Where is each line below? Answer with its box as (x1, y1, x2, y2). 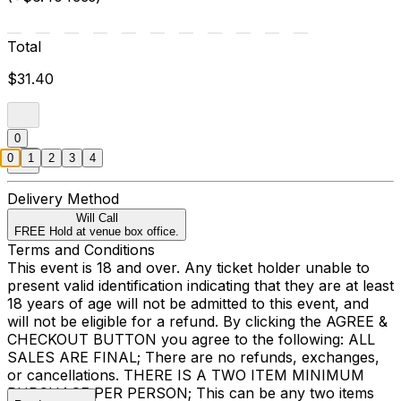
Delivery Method (7, 189, 119, 208)
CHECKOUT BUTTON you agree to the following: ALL (7, 329, 375, 348)
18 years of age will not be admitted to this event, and (7, 294, 369, 312)
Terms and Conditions (7, 240, 155, 259)
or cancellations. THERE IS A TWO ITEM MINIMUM (7, 365, 364, 384)
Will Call (75, 210, 118, 225)
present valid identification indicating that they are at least (7, 276, 394, 294)
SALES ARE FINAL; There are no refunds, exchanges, (7, 347, 380, 366)
